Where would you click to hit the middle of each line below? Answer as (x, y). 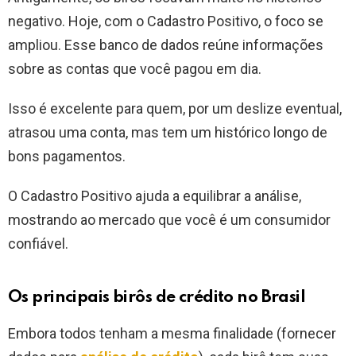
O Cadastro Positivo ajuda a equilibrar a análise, (155, 196)
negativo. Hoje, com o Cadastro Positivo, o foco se (166, 21)
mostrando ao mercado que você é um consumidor (169, 220)
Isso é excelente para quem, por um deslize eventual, (175, 109)
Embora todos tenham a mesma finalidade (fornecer (172, 334)
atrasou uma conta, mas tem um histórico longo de (168, 133)
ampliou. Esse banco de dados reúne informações (166, 45)
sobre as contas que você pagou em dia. (136, 69)
